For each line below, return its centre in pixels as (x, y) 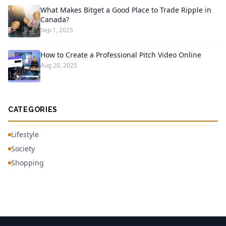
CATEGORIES (33, 109)
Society (23, 149)
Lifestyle (25, 134)
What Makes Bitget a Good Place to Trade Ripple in (126, 10)
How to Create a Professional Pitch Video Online (121, 55)
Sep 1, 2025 (57, 30)
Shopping (27, 163)
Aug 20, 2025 (59, 65)
